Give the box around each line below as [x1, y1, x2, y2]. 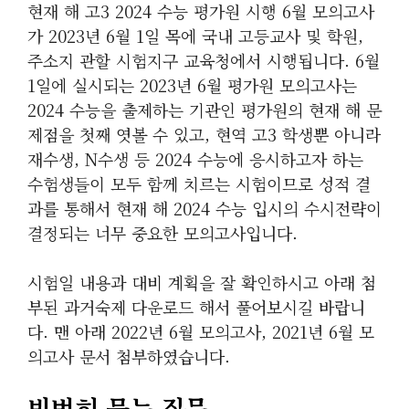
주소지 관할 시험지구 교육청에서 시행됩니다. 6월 [27, 48, 380, 72]
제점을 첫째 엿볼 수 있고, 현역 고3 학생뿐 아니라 [27, 122, 381, 146]
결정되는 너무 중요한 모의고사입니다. [27, 221, 298, 245]
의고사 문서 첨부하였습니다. [27, 344, 230, 368]
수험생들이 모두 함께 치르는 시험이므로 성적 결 [27, 172, 371, 195]
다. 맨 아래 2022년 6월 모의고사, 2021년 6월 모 [27, 320, 374, 343]
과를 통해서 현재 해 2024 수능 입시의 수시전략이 [27, 196, 382, 220]
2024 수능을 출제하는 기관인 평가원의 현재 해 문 [27, 98, 382, 121]
